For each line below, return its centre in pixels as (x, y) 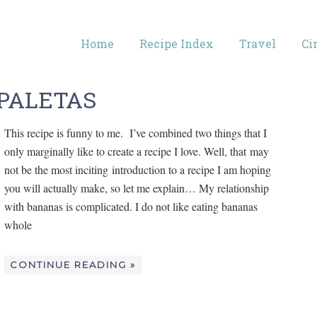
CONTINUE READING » (73, 264)
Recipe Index (177, 44)
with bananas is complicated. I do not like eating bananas (131, 206)
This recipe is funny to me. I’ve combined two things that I (136, 132)
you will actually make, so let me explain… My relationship (137, 188)
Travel (258, 44)
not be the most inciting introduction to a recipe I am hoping (138, 169)
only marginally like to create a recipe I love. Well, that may (137, 151)
